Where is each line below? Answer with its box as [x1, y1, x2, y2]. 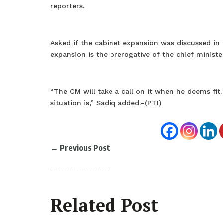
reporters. [50, 2, 84, 10]
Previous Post [59, 143, 110, 153]
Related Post [50, 193, 158, 217]
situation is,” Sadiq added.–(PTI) [50, 99, 161, 107]
